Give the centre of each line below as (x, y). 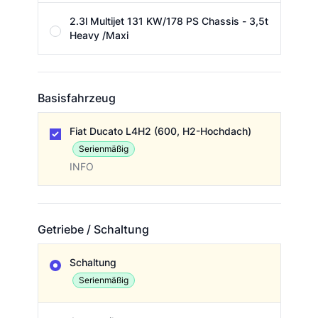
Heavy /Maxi (99, 35)
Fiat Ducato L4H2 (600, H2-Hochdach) (160, 131)
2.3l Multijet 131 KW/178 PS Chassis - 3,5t (169, 21)
